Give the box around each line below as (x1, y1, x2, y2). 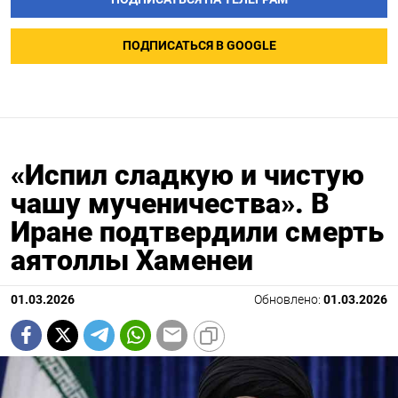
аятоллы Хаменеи (11, 243, 253, 277)
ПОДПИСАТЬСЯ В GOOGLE (122, 37, 276, 53)
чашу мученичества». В (11, 186, 330, 220)
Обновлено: (254, 291, 323, 307)
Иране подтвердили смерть (11, 214, 384, 249)
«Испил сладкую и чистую (11, 157, 364, 192)
